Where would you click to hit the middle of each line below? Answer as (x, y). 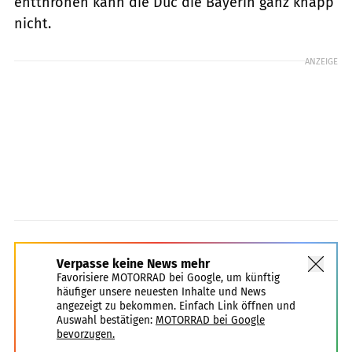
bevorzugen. (86, 334)
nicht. (33, 23)
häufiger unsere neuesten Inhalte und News (161, 291)
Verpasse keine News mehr (133, 263)
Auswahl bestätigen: (104, 320)
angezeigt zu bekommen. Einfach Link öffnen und (176, 306)
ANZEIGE (321, 61)
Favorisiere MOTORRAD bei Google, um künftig (168, 277)
